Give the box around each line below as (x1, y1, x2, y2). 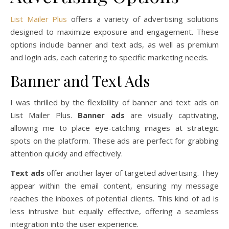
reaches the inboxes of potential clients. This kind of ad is (10, 193, 219, 203)
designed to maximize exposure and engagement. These (10, 26, 219, 37)
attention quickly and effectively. (10, 148, 123, 158)
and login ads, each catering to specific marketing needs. (10, 52, 209, 62)
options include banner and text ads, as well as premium (10, 39, 219, 50)
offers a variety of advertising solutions (67, 13, 219, 24)
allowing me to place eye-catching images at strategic (10, 122, 219, 133)
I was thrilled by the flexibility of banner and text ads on (10, 97, 219, 107)
